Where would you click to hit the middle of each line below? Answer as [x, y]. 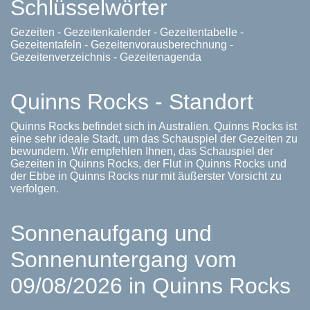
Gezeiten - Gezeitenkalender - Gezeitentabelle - [127, 32]
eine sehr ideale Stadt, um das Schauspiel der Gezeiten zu [154, 139]
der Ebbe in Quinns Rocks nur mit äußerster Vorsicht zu [146, 176]
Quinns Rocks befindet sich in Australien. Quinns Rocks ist [154, 126]
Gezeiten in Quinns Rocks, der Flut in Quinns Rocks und [148, 164]
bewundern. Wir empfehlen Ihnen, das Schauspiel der [142, 151]
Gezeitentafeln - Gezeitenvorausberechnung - [122, 45]
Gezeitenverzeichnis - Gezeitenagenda [106, 57]
